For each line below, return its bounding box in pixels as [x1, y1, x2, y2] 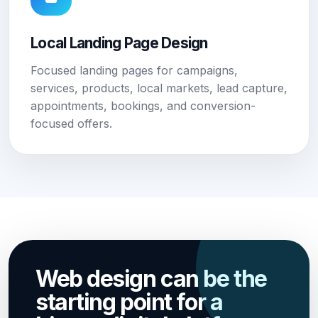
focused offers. [31, 116, 112, 131]
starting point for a [35, 288, 223, 316]
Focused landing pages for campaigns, [31, 63, 238, 77]
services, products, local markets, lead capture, [31, 81, 287, 95]
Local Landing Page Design [31, 34, 208, 52]
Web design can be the [35, 265, 267, 292]
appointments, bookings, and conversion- [31, 99, 256, 113]
